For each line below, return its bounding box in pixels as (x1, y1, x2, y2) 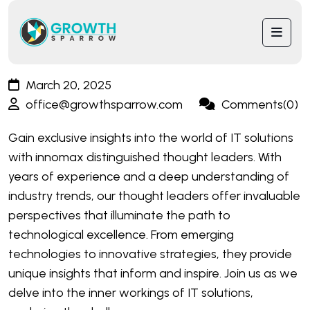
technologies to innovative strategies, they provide (8, 246, 292, 262)
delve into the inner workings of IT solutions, (8, 285, 253, 300)
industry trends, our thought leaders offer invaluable (8, 188, 300, 203)
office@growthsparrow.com (23, 97, 183, 112)
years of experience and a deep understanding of (8, 169, 289, 184)
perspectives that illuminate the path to (8, 208, 230, 223)
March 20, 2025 (23, 77, 111, 93)
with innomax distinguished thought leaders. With (8, 149, 282, 165)
